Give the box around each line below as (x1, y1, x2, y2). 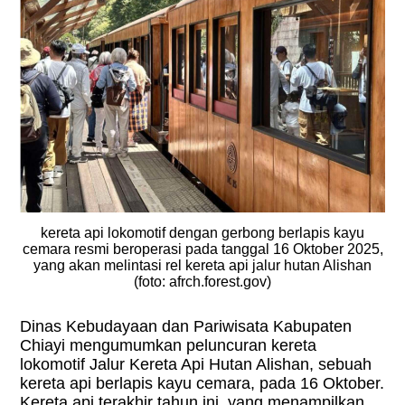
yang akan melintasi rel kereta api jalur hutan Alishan (33, 257, 372, 273)
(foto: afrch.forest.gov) (134, 273, 272, 289)
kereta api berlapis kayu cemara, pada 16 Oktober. (20, 373, 385, 392)
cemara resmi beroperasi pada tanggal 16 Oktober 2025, (22, 240, 383, 257)
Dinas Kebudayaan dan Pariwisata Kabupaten (20, 316, 353, 335)
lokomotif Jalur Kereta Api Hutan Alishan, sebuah (20, 354, 372, 373)
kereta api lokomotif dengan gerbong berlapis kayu (41, 224, 365, 240)
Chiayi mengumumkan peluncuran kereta (20, 335, 317, 354)
